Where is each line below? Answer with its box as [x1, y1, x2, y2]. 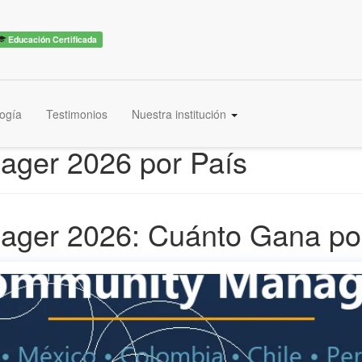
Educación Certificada [6, 32, 98, 45]
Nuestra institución [132, 106, 229, 122]
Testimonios [46, 106, 107, 122]
